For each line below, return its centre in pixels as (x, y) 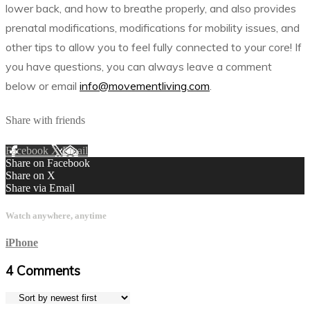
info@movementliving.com (145, 86)
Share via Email (40, 188)
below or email (43, 86)
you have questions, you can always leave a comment (139, 66)
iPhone (22, 242)
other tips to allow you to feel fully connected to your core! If (154, 47)
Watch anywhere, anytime (56, 215)
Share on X (30, 176)
